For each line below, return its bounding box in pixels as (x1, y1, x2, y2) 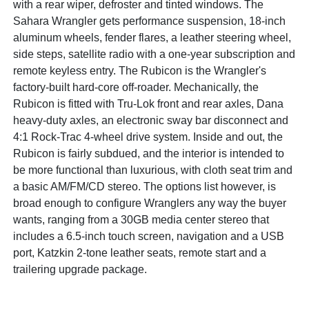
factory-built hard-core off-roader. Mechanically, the (13, 81, 259, 93)
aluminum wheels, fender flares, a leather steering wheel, (13, 31, 292, 43)
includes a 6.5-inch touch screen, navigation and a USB (13, 230, 285, 242)
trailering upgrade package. (13, 263, 148, 275)
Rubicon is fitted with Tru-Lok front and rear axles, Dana (13, 97, 284, 110)
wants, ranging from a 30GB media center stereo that (13, 213, 270, 226)
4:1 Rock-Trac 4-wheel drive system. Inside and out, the (13, 130, 283, 143)
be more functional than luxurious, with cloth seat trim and (13, 163, 293, 176)
